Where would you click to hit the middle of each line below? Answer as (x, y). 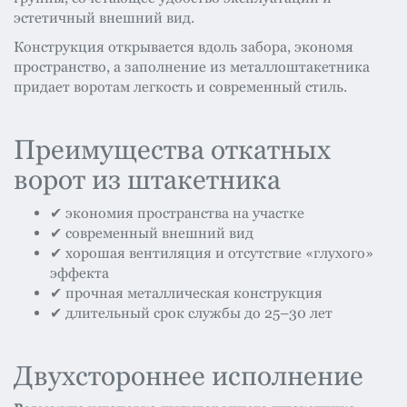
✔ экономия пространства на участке (177, 213)
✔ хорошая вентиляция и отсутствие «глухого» (212, 253)
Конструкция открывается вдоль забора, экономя (184, 47)
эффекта (79, 273)
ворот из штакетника (147, 180)
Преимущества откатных (172, 150)
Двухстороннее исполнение (189, 376)
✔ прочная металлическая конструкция (186, 293)
